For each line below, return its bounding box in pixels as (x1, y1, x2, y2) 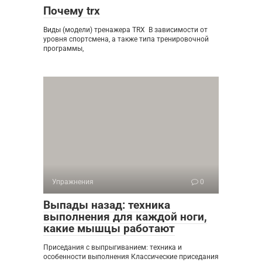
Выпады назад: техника (43, 198, 170, 212)
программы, (43, 44, 84, 53)
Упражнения (52, 178, 94, 186)
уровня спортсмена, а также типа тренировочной (43, 35, 209, 43)
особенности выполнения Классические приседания (43, 253, 219, 261)
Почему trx (43, 4, 100, 18)
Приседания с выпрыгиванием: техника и (43, 243, 182, 251)
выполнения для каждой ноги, (43, 210, 207, 223)
